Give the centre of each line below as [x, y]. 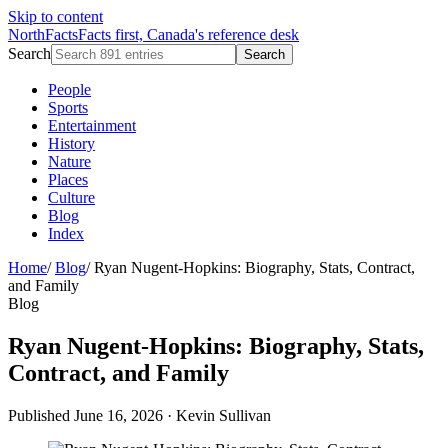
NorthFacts [43, 34]
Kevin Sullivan [223, 415]
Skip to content [55, 16]
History [71, 143]
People [69, 89]
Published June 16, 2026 [85, 415]
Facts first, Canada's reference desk [188, 34]
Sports [68, 107]
